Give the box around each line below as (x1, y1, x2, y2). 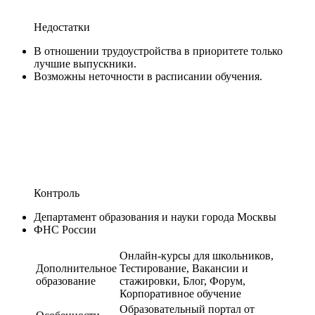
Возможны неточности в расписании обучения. (34, 70, 262, 82)
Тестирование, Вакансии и (120, 262, 248, 274)
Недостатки (34, 20, 90, 33)
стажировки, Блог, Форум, (120, 274, 245, 287)
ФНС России (34, 223, 96, 236)
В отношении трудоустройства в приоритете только (34, 44, 283, 57)
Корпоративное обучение (120, 287, 241, 300)
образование (36, 274, 96, 287)
